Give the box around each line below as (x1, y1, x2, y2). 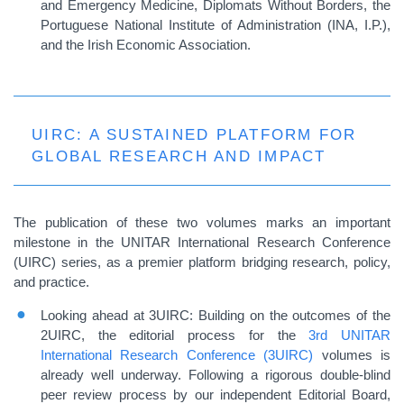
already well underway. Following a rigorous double (41, 367, 359, 382)
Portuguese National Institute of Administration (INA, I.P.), (41, 17, 390, 32)
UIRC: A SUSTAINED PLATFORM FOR (32, 125, 357, 143)
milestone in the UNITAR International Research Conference (14, 234, 390, 250)
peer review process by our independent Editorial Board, (41, 387, 390, 402)
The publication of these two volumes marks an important (14, 215, 390, 230)
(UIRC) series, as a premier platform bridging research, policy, (14, 254, 390, 270)
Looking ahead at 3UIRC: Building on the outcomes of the (41, 308, 390, 323)
